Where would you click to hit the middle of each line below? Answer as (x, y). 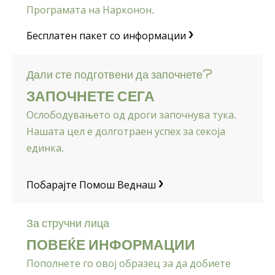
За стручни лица (68, 222)
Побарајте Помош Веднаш (92, 184)
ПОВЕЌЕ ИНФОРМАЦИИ (111, 243)
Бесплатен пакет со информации (107, 36)
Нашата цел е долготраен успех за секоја (126, 131)
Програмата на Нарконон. (90, 10)
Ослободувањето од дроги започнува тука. (131, 114)
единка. (45, 148)
